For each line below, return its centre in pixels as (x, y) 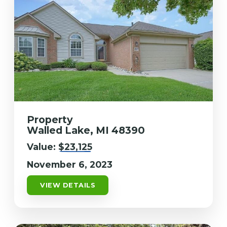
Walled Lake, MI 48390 (86, 130)
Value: (43, 146)
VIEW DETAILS (68, 185)
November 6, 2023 (70, 164)
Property (50, 119)
